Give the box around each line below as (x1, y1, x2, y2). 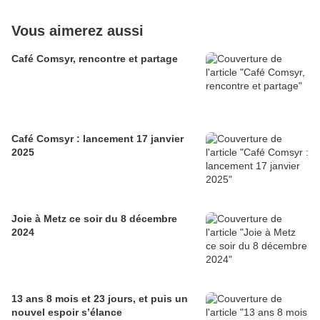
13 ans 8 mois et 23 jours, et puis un (11, 293, 188, 305)
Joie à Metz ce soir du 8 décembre (11, 213, 177, 225)
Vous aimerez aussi (11, 23, 144, 39)
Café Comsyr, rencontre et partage (11, 53, 178, 65)
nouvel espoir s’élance (11, 306, 122, 319)
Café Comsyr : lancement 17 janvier (11, 133, 184, 145)
